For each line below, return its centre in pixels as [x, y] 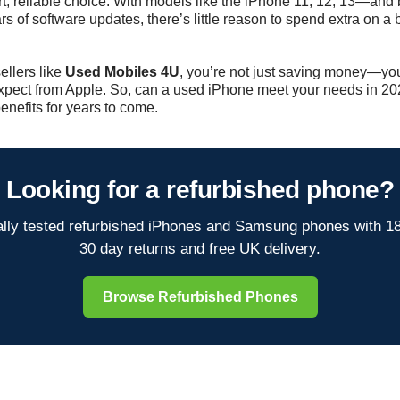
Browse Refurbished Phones [200, 297]
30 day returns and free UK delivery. [200, 249]
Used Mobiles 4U [123, 72]
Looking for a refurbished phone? [200, 190]
